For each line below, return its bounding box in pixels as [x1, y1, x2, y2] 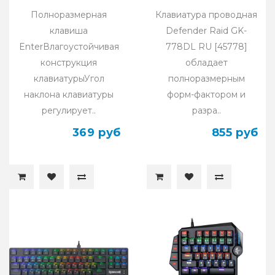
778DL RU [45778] [165, 41, 247, 52]
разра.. [192, 104, 221, 116]
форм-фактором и [167, 88, 246, 100]
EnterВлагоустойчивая [18, 41, 119, 52]
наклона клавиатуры [24, 88, 114, 100]
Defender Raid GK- [166, 25, 247, 36]
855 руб [211, 125, 258, 139]
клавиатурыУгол [33, 72, 104, 84]
